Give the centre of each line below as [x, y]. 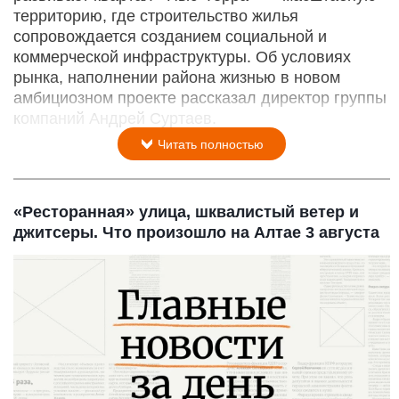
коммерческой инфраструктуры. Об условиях [182, 57]
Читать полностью [209, 145]
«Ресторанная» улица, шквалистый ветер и [186, 212]
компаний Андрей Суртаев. [115, 119]
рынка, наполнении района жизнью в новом [177, 78]
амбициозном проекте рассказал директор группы [200, 98]
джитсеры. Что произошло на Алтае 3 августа [196, 233]
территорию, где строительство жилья [156, 16]
